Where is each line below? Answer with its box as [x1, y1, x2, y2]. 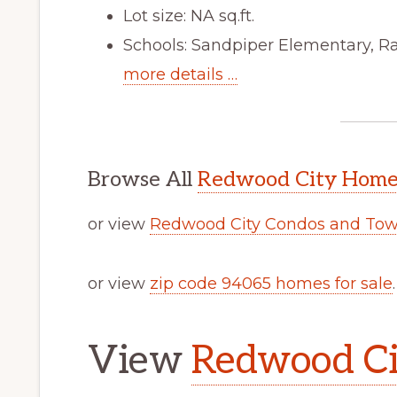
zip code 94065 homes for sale [150, 273, 393, 293]
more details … [123, 64, 237, 84]
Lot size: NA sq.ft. [123, 5, 254, 26]
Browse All [88, 166, 198, 192]
